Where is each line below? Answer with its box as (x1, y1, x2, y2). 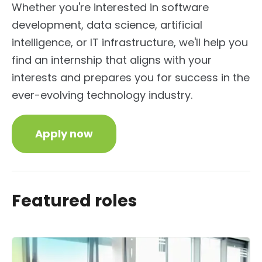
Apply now (35, 126, 93, 141)
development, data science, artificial (12, 17, 202, 32)
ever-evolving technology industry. (12, 87, 192, 102)
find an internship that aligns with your (12, 52, 212, 67)
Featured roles (12, 189, 137, 212)
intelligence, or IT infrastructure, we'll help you (12, 35, 248, 50)
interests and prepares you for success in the (12, 70, 250, 85)
